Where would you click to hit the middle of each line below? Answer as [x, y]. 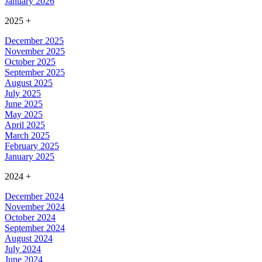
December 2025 [34, 41]
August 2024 [29, 239]
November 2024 [35, 207]
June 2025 [24, 104]
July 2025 [23, 94]
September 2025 [35, 73]
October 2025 [30, 62]
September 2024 [35, 228]
